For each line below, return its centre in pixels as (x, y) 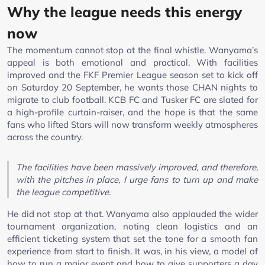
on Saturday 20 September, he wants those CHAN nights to (132, 87)
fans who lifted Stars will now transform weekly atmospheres (132, 124)
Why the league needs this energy (125, 12)
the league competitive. (63, 192)
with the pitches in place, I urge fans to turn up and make (137, 179)
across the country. (45, 137)
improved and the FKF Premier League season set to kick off (132, 75)
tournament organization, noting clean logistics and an (132, 226)
